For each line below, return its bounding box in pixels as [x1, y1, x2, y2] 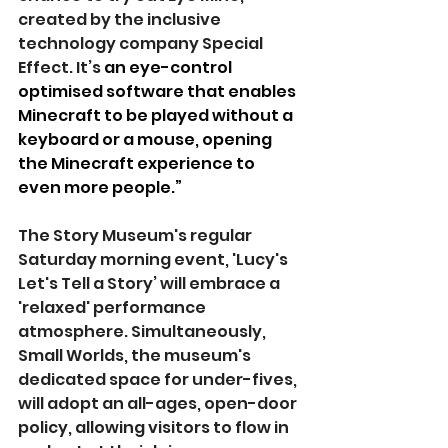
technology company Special [18, 32, 266, 56]
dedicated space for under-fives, [18, 368, 300, 392]
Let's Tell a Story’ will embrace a [18, 272, 283, 296]
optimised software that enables [18, 80, 299, 104]
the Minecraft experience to [18, 152, 258, 176]
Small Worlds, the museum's [18, 344, 254, 368]
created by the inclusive [18, 8, 224, 32]
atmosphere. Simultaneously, [18, 320, 269, 344]
